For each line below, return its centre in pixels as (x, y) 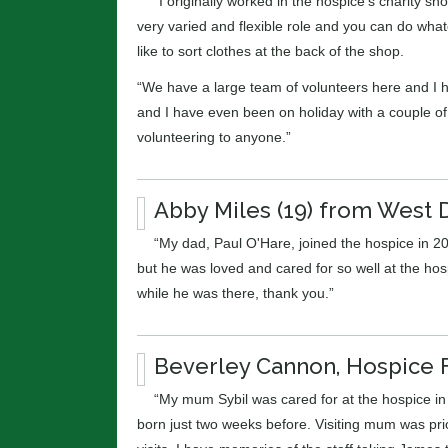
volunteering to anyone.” (214, 136)
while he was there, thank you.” (235, 293)
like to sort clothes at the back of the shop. (270, 50)
